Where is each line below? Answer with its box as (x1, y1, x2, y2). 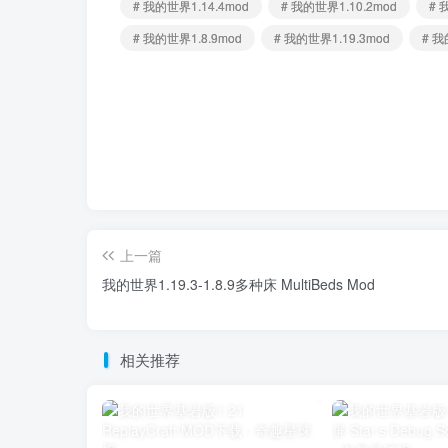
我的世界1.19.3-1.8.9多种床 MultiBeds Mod (102, 274, 375, 295)
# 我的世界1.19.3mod (274, 29, 390, 47)
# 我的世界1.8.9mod (133, 29, 242, 47)
